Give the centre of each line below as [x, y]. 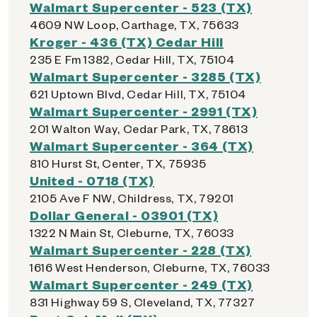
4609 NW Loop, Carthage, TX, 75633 [134, 24]
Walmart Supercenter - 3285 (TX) [145, 76]
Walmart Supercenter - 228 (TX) [140, 249]
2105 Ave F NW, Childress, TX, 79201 [132, 198]
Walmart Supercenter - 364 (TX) [142, 145]
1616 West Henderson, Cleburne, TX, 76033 [150, 267]
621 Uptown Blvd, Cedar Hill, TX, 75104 [138, 94]
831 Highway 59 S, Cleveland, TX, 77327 [143, 302]
